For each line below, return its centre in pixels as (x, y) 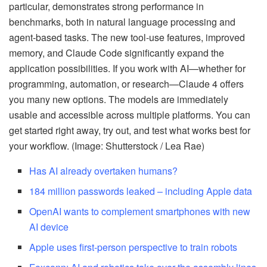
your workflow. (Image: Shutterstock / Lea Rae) (107, 146)
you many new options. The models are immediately (119, 100)
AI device (49, 227)
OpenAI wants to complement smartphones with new (140, 212)
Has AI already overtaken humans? (104, 171)
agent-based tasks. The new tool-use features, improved (127, 38)
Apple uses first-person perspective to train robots (133, 247)
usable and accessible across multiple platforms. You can (130, 115)
